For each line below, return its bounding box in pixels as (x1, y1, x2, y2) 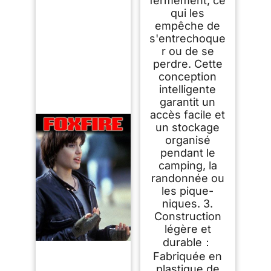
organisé (165, 133, 211, 146)
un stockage (155, 120, 220, 134)
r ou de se (161, 44, 214, 57)
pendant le (160, 146, 215, 159)
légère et (164, 222, 211, 235)
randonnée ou (151, 171, 224, 184)
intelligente (159, 82, 217, 96)
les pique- (162, 184, 214, 197)
